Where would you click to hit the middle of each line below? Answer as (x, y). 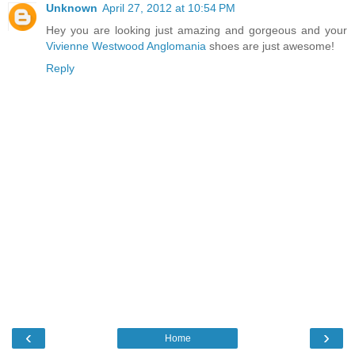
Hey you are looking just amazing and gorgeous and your (197, 31)
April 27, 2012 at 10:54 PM (169, 8)
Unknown (72, 8)
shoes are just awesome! (270, 46)
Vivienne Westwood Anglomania (126, 46)
